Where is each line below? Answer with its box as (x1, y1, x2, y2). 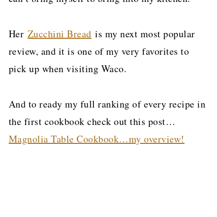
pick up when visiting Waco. (8, 62, 127, 75)
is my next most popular (91, 27, 195, 40)
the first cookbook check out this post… (8, 114, 176, 128)
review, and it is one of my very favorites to (8, 44, 189, 58)
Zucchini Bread (27, 27, 92, 40)
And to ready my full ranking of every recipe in (8, 97, 206, 110)
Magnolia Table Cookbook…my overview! (8, 132, 185, 145)
